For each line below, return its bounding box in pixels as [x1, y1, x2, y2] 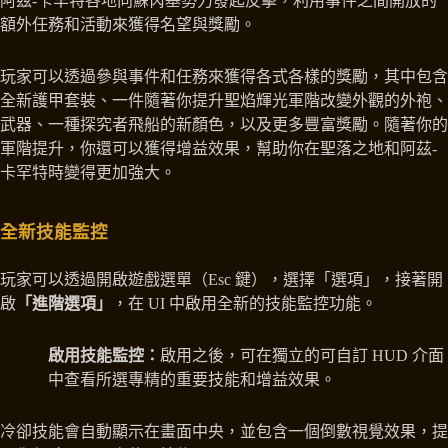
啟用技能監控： [48, 346, 160, 364]
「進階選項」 [16, 294, 112, 312]
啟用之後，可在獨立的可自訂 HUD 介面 [160, 346, 444, 364]
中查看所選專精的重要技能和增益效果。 [48, 370, 336, 388]
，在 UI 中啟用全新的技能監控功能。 [112, 294, 377, 312]
